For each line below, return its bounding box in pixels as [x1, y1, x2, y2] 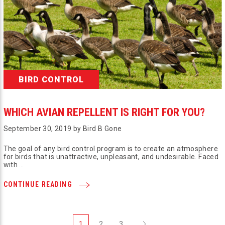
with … [3, 161, 24, 169]
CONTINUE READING [3, 180, 74, 189]
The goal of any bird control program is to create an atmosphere [3, 145, 218, 153]
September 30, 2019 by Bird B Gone [3, 125, 122, 133]
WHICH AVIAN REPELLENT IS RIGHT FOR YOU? [3, 106, 205, 119]
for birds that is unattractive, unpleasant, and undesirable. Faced [3, 153, 219, 161]
